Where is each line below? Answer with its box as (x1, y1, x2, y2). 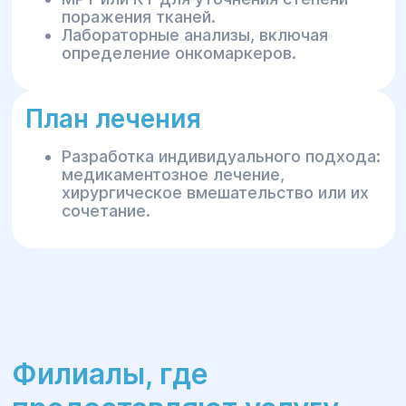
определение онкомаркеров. (61, 43, 296, 63)
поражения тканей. (61, 7, 216, 26)
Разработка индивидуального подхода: (61, 147, 381, 166)
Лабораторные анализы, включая (61, 25, 328, 44)
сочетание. (61, 201, 150, 220)
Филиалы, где (11, 356, 208, 391)
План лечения (24, 103, 201, 134)
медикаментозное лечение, (61, 165, 285, 184)
